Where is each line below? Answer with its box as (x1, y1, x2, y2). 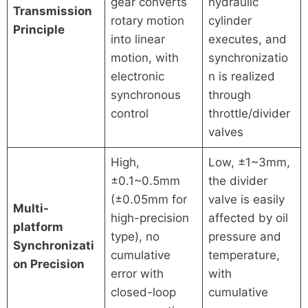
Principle (13, 22, 65, 36)
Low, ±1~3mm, (208, 155, 291, 169)
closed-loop (111, 285, 177, 299)
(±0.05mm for (111, 192, 188, 206)
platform (13, 219, 64, 234)
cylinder (208, 13, 252, 27)
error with (111, 266, 164, 280)
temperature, (208, 247, 280, 262)
